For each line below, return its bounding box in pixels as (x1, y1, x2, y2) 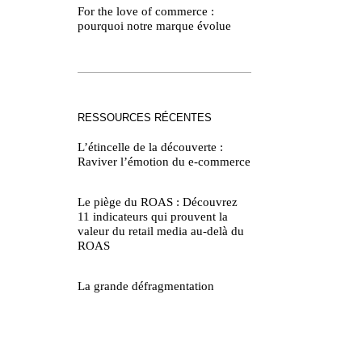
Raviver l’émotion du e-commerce (78, 155, 250, 169)
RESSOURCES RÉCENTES (78, 112, 212, 124)
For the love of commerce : (78, 5, 214, 19)
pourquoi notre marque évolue (78, 19, 231, 33)
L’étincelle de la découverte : (78, 141, 223, 154)
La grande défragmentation (78, 280, 214, 293)
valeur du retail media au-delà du (78, 225, 244, 238)
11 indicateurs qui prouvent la (78, 210, 228, 224)
